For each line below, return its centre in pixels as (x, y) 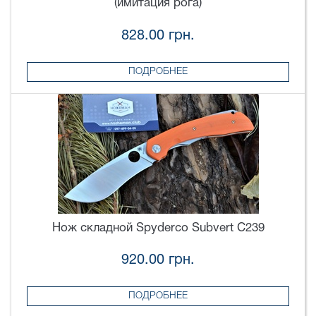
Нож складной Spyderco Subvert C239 (158, 228)
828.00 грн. (158, 36)
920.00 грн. (158, 261)
